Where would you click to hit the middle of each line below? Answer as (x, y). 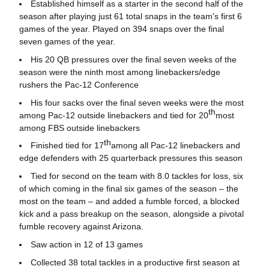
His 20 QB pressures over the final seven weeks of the (133, 59)
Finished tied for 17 (67, 146)
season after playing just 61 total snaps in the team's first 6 (130, 16)
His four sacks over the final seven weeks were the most (137, 102)
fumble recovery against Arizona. (83, 226)
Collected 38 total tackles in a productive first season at (135, 262)
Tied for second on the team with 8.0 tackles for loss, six (137, 176)
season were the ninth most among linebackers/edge (119, 72)
